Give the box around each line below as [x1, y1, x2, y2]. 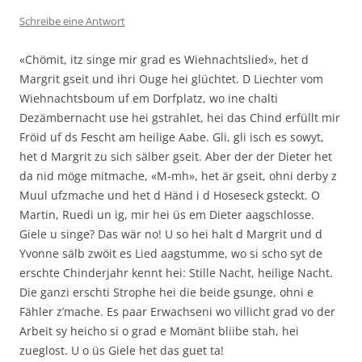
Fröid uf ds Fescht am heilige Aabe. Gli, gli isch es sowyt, [19, 128, 324, 145]
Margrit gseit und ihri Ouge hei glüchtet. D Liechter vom [19, 70, 323, 86]
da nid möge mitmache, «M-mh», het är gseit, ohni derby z [19, 167, 337, 183]
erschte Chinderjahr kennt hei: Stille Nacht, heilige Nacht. [19, 264, 333, 280]
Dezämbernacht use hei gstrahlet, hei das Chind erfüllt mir [19, 109, 340, 125]
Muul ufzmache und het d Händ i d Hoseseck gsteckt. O [19, 187, 320, 203]
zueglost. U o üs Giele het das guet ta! [19, 342, 224, 358]
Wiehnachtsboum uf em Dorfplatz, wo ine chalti [19, 90, 278, 106]
